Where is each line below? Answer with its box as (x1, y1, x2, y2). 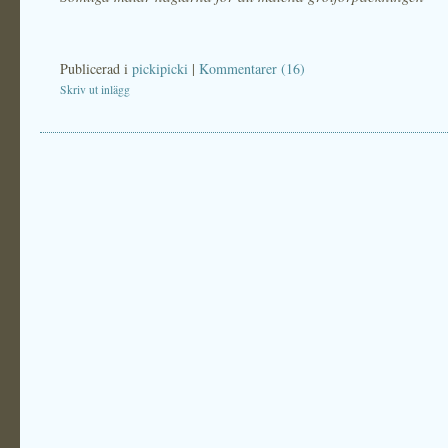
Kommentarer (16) (199, 59, 305, 78)
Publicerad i (60, 59, 132, 78)
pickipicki (132, 59, 188, 78)
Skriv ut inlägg (60, 82, 130, 97)
